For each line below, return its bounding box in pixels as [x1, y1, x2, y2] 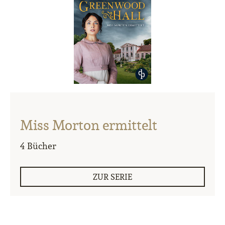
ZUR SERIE [93, 172, 132, 182]
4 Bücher [20, 140, 56, 152]
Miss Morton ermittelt [20, 116, 157, 135]
